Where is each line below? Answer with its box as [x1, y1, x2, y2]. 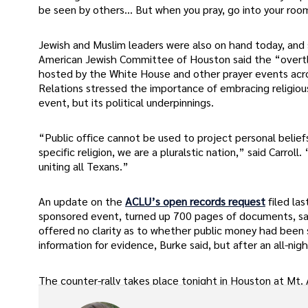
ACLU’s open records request [125, 194, 265, 209]
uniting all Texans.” [38, 159, 129, 174]
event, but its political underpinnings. [38, 94, 214, 109]
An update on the [38, 194, 125, 209]
